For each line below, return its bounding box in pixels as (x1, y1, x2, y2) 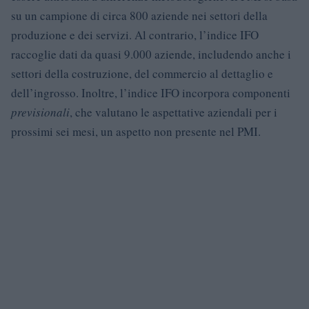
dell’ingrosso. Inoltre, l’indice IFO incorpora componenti (11, 84, 290, 101)
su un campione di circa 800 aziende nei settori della (11, 7, 268, 23)
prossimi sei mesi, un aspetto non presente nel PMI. (11, 123, 261, 139)
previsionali (11, 103, 70, 120)
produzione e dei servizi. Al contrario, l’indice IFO (11, 26, 259, 43)
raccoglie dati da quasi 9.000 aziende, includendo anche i (11, 46, 291, 62)
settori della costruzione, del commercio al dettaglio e (11, 65, 273, 81)
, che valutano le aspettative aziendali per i (70, 103, 277, 120)
